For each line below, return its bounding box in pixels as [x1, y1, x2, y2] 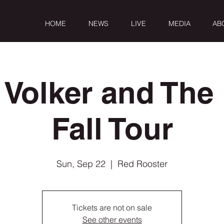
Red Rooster [117, 158, 167, 169]
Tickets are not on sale [72, 202, 152, 212]
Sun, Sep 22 [56, 158, 105, 169]
